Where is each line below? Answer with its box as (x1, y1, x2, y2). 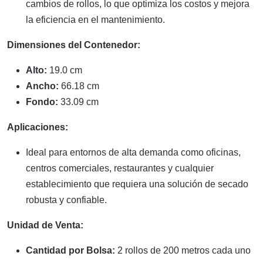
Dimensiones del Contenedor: (7, 39, 140, 50)
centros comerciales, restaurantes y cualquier (26, 163, 214, 173)
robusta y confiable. (26, 194, 107, 205)
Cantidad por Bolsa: (26, 245, 115, 255)
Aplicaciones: (7, 122, 68, 132)
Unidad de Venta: (7, 220, 83, 230)
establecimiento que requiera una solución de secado (26, 178, 248, 189)
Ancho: (26, 80, 59, 91)
